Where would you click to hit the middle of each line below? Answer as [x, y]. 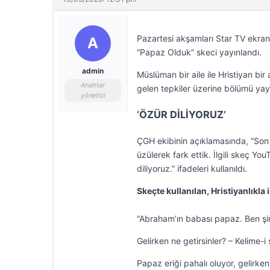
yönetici [93, 95]
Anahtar [93, 85]
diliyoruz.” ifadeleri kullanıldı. [192, 168]
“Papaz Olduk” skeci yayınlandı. [199, 52]
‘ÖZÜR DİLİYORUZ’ [181, 115]
